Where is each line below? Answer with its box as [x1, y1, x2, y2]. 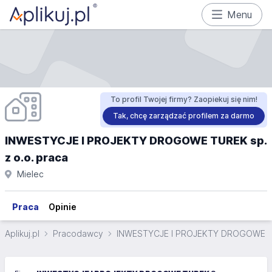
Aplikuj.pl [5, 228, 39, 239]
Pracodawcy [53, 228, 103, 239]
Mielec [16, 169, 44, 179]
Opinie [49, 202, 76, 212]
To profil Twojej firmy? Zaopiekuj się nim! [110, 95, 257, 104]
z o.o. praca [5, 151, 68, 164]
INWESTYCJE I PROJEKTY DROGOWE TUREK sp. [5, 134, 267, 147]
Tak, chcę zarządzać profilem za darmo [113, 111, 254, 120]
